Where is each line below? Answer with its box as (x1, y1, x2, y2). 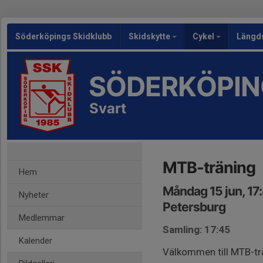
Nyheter (19, 190, 49, 200)
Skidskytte (129, 32, 172, 41)
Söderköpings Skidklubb (15, 32, 112, 41)
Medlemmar (19, 213, 65, 223)
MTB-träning (163, 158, 255, 177)
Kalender (19, 235, 52, 246)
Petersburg (163, 200, 225, 214)
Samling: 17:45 (163, 224, 230, 235)
